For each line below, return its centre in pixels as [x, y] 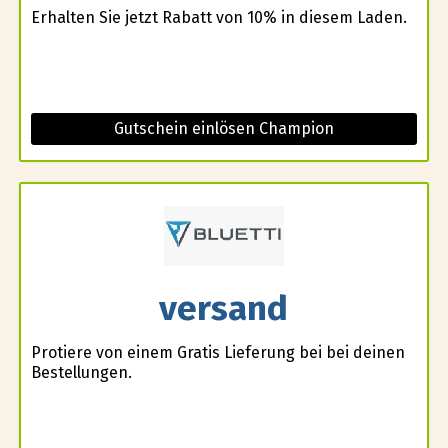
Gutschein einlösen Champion [223, 128]
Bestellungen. [81, 373]
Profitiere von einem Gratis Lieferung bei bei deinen [217, 353]
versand [224, 307]
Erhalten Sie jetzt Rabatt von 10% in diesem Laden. [218, 17]
